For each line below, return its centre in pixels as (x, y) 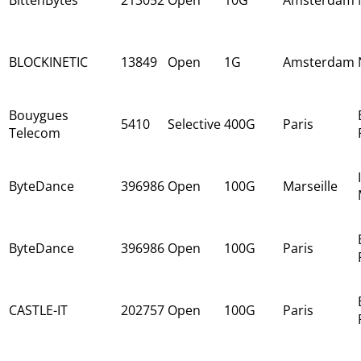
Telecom (35, 133)
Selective (194, 124)
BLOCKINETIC (48, 62)
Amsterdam (319, 62)
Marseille (310, 186)
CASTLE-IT (38, 310)
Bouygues (39, 115)
